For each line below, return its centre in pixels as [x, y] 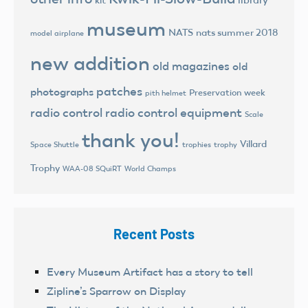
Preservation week [227, 93]
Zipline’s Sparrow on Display [116, 291]
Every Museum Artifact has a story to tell [150, 272]
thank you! [131, 141]
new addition [90, 64]
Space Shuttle [55, 145]
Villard [253, 144]
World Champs [150, 169]
